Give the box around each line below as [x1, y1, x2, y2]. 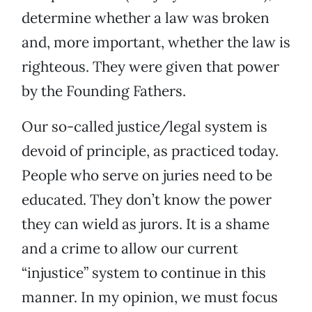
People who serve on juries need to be [22, 166, 272, 185]
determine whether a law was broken [22, 8, 270, 28]
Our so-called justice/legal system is [22, 117, 267, 136]
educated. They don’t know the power [22, 190, 272, 210]
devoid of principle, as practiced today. [22, 141, 279, 161]
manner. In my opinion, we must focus [22, 288, 278, 307]
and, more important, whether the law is [22, 33, 290, 52]
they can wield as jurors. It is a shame [22, 214, 270, 234]
